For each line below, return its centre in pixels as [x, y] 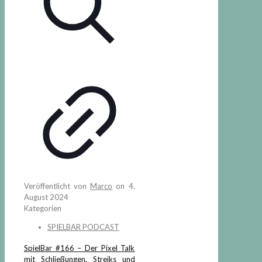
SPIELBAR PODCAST [83, 227]
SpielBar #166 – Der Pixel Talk [80, 248]
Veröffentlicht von [57, 186]
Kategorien [43, 208]
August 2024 [46, 197]
